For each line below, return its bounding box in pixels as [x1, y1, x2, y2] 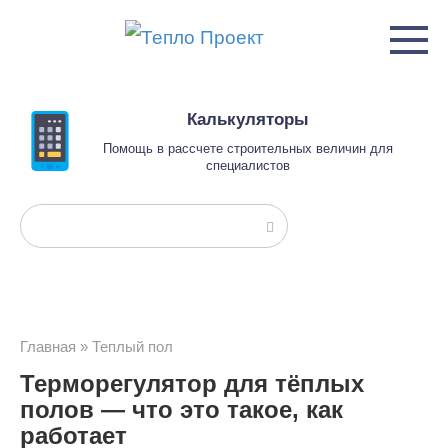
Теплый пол [92, 338, 173, 355]
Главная [20, 338, 76, 355]
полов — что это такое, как [20, 396, 343, 423]
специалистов [206, 158, 290, 173]
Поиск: [20, 211, 79, 232]
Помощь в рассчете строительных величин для [103, 141, 393, 156]
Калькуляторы [187, 110, 309, 129]
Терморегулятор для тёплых [20, 370, 364, 397]
